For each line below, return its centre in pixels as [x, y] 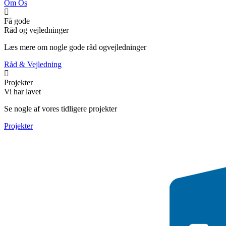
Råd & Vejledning [33, 64]
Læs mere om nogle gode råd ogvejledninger [75, 47]
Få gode [17, 21]
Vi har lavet [22, 91]
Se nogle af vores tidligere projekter [61, 108]
